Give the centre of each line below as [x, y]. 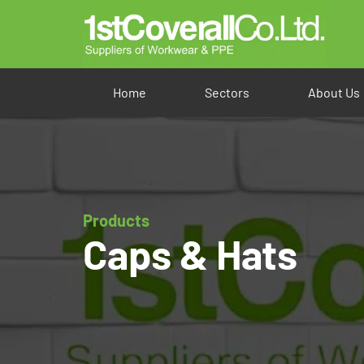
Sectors [227, 93]
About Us [334, 93]
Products [116, 220]
